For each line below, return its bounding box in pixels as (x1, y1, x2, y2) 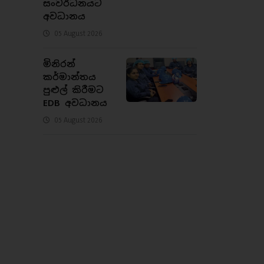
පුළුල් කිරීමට (43, 84, 104, 95)
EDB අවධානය (43, 97, 107, 108)
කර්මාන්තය (43, 71, 96, 82)
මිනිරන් (43, 58, 75, 70)
